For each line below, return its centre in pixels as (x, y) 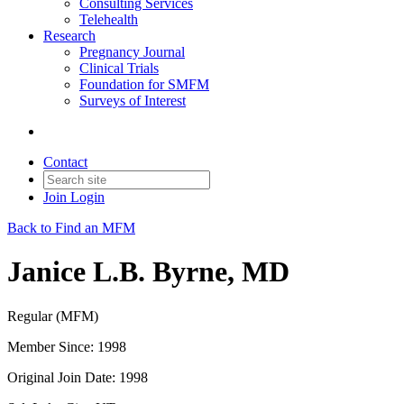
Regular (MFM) (53, 316)
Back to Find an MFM (71, 228)
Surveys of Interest (133, 101)
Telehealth (109, 19)
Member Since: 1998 (67, 346)
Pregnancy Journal (132, 52)
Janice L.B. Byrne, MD (148, 272)
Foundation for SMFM (144, 84)
